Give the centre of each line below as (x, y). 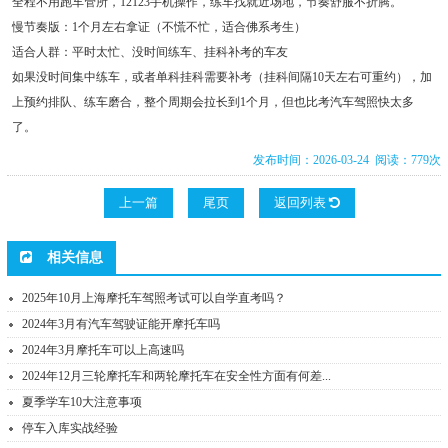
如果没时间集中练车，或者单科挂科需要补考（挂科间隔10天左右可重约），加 (221, 77)
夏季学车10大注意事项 (82, 402)
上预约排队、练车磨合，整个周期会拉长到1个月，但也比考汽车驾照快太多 (212, 102)
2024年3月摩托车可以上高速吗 (103, 350)
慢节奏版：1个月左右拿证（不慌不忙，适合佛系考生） (158, 27)
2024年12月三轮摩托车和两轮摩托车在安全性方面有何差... (177, 376)
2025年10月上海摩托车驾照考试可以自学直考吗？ (154, 298)
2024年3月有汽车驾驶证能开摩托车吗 (121, 324)
